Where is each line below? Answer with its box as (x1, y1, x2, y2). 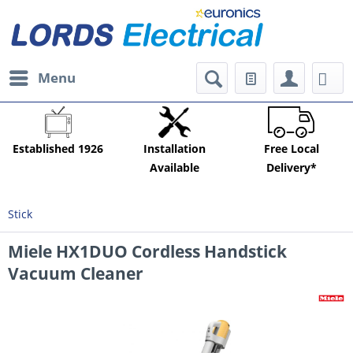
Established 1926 (13, 141, 104, 157)
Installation (143, 141, 206, 157)
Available (150, 160, 200, 176)
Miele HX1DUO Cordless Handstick (8, 240, 287, 263)
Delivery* (266, 160, 317, 176)
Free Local (263, 141, 319, 157)
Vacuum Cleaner (8, 262, 143, 285)
